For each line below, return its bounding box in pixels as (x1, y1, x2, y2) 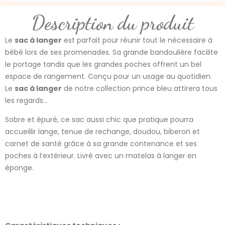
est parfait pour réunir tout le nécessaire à (62, 35, 212, 45)
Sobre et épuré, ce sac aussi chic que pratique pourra (5, 115, 193, 125)
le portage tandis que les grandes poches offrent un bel (5, 59, 201, 69)
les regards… (5, 95, 48, 105)
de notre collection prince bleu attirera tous (62, 83, 217, 93)
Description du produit (31, 10, 194, 35)
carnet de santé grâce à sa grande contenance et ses (5, 139, 197, 149)
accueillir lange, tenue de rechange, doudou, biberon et (5, 127, 200, 137)
